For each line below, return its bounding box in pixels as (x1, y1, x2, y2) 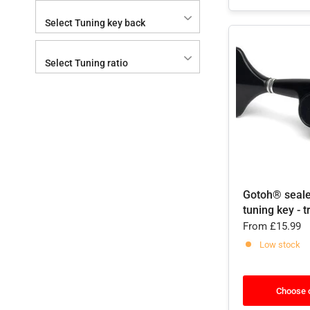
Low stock (259, 239, 300, 250)
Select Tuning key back (45, 17, 145, 28)
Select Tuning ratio (45, 57, 128, 69)
